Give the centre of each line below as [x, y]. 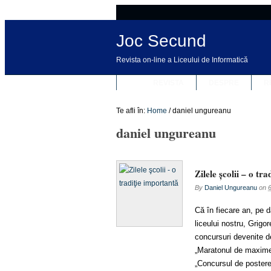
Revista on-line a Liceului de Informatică [182, 60]
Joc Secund [161, 41]
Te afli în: [131, 111]
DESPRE [224, 83]
